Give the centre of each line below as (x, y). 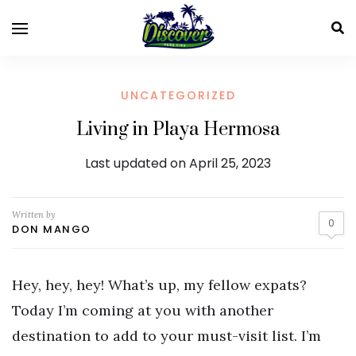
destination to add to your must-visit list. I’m (166, 336)
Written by (34, 215)
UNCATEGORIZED (178, 95)
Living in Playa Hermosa (178, 130)
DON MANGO (52, 229)
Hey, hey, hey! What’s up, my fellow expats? (159, 285)
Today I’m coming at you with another (143, 310)
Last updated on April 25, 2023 (178, 163)
